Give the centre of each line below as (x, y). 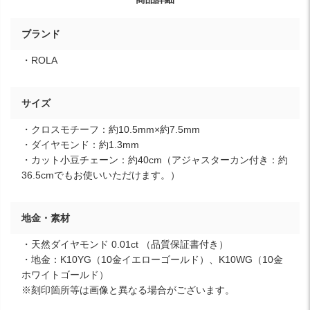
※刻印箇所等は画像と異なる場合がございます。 (128, 290)
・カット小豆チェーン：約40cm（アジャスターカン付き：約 (155, 159)
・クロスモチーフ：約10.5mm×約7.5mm (111, 129)
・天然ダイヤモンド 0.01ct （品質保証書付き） (125, 244)
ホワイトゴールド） (65, 274)
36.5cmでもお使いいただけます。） (101, 175)
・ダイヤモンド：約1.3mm (80, 144)
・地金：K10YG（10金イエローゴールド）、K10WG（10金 (152, 259)
